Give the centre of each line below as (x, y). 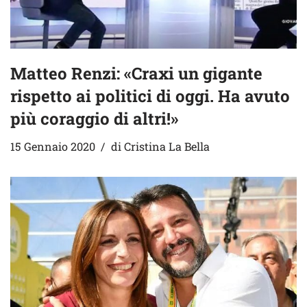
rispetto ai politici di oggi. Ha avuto (150, 96)
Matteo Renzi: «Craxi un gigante (136, 73)
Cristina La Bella (167, 146)
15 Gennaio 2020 (53, 146)
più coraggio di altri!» (94, 118)
